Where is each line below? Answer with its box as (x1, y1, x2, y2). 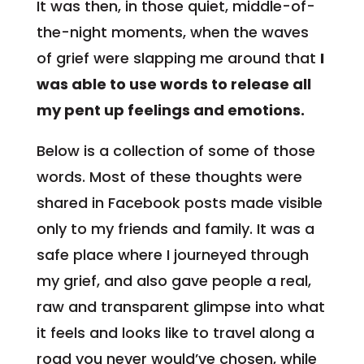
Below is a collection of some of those (36, 140, 315, 161)
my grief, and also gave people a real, (36, 270, 311, 291)
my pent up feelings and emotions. (36, 99, 305, 120)
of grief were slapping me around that (36, 47, 320, 68)
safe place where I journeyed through (36, 244, 309, 265)
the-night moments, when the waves (36, 21, 309, 42)
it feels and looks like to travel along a (36, 322, 314, 343)
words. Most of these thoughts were (36, 166, 302, 187)
